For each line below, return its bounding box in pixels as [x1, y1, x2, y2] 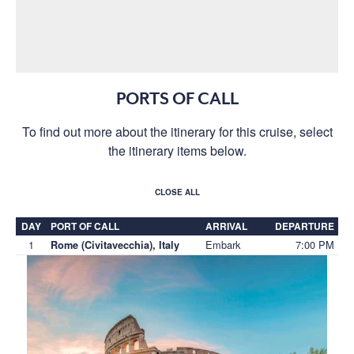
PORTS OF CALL [115, 88, 239, 108]
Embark [205, 236, 240, 252]
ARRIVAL [205, 218, 247, 233]
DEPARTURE [275, 218, 334, 233]
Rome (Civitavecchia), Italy [51, 237, 179, 252]
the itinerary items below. [107, 141, 247, 160]
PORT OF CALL [51, 218, 119, 233]
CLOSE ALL [154, 186, 200, 198]
